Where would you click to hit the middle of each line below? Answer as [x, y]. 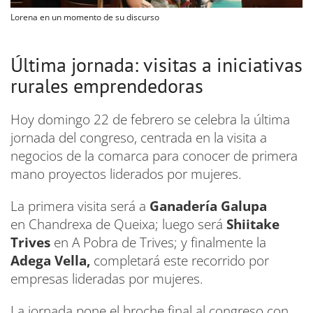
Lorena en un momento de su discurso [85, 17]
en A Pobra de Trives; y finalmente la [160, 243]
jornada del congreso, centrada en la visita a [139, 138]
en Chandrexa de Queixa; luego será [118, 225]
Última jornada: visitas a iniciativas [156, 65]
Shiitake [253, 225]
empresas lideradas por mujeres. [107, 279]
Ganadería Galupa [208, 206]
